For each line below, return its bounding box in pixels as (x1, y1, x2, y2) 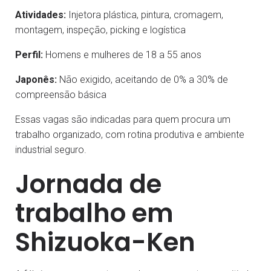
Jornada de (15, 166, 162, 202)
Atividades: (15, 8, 66, 21)
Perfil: (15, 48, 43, 60)
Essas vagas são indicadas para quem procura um (15, 113, 230, 125)
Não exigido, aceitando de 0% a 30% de (57, 73, 228, 85)
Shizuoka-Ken (15, 224, 195, 260)
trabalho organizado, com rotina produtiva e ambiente (15, 128, 244, 140)
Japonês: (15, 73, 57, 85)
